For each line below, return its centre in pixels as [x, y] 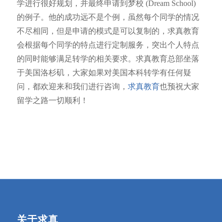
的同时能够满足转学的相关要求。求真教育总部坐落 [108, 59]
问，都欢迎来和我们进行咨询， [72, 87]
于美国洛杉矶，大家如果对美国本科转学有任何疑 [104, 73]
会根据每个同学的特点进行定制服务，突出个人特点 [108, 45]
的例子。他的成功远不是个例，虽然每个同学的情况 [108, 17]
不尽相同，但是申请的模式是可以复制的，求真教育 [108, 31]
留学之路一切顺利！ [53, 101]
